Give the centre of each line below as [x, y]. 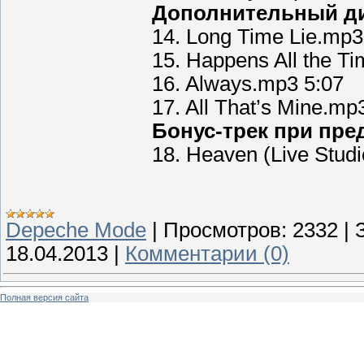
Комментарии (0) [207, 253]
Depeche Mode [76, 230]
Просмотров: [225, 230]
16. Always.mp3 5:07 [248, 83]
